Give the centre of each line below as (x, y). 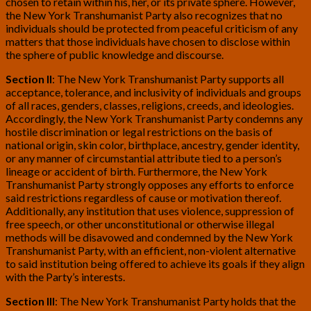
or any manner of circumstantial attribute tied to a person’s (144, 158)
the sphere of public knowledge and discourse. (115, 55)
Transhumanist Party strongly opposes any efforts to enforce (150, 185)
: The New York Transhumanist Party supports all (168, 79)
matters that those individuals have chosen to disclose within (148, 42)
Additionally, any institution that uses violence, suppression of (150, 211)
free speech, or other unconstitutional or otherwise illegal (140, 224)
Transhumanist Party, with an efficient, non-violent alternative (151, 251)
